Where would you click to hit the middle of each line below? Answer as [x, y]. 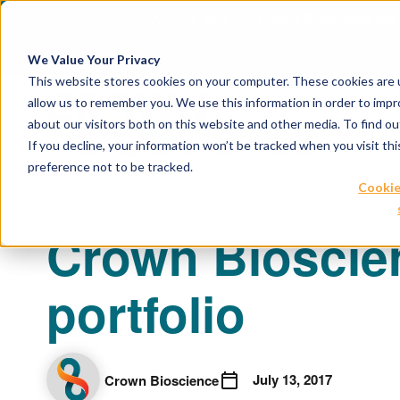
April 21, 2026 [191, 19]
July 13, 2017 [292, 379]
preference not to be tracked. [110, 166]
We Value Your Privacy [93, 59]
